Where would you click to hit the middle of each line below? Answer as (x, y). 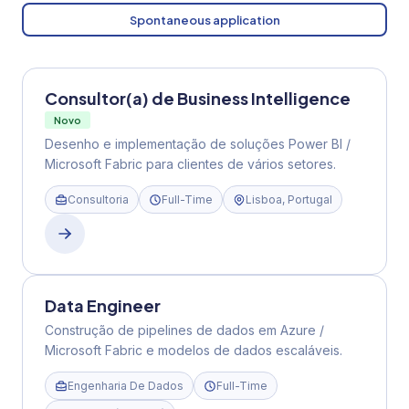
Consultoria (98, 199)
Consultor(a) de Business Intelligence (198, 98)
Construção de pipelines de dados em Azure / (184, 330)
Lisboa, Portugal (289, 199)
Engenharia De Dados (126, 386)
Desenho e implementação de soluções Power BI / (198, 144)
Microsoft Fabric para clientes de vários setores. (190, 164)
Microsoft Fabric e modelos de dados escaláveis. (194, 350)
